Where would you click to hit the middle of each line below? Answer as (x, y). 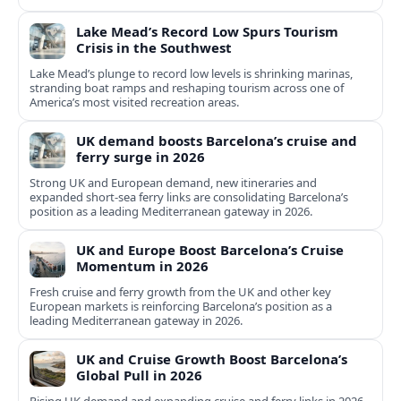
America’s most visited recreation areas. (134, 102)
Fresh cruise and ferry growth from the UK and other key (180, 292)
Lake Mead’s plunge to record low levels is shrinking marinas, (191, 74)
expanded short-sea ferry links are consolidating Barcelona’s (189, 197)
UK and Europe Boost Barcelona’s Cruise (210, 250)
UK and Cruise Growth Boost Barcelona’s (212, 359)
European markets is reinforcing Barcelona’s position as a (181, 307)
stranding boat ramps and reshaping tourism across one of (187, 88)
